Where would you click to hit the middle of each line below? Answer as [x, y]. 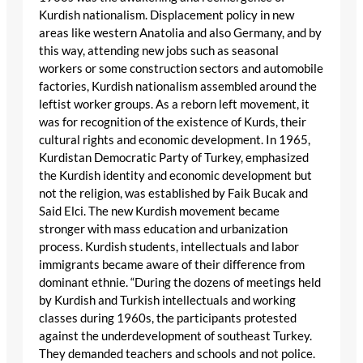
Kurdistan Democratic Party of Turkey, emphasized [174, 157]
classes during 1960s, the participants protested [168, 318]
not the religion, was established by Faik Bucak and [173, 193]
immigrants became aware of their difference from [172, 264]
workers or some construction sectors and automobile [181, 68]
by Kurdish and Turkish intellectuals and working [167, 300]
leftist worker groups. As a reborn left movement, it [174, 104]
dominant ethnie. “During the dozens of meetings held [180, 282]
